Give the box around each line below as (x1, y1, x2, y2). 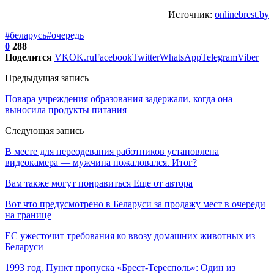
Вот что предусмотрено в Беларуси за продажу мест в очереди (5, 198, 265, 209)
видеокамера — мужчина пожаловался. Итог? (5, 157, 197, 168)
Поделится (5, 51, 52, 62)
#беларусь (5, 29, 46, 40)
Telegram (201, 51, 237, 62)
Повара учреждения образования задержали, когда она (5, 93, 232, 104)
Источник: (168, 9, 215, 20)
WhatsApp (160, 51, 201, 62)
